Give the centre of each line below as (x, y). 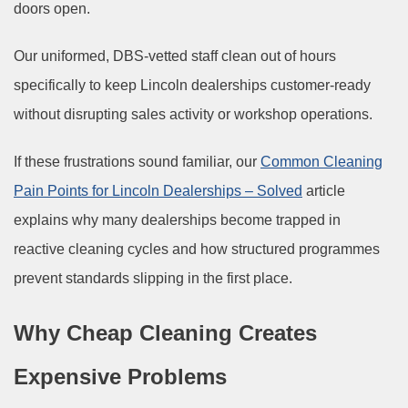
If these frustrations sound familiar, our (137, 161)
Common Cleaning (321, 161)
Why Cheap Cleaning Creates (165, 332)
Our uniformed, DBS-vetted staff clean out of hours (175, 56)
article (324, 190)
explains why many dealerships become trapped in (177, 219)
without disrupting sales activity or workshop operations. (193, 114)
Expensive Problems (120, 376)
